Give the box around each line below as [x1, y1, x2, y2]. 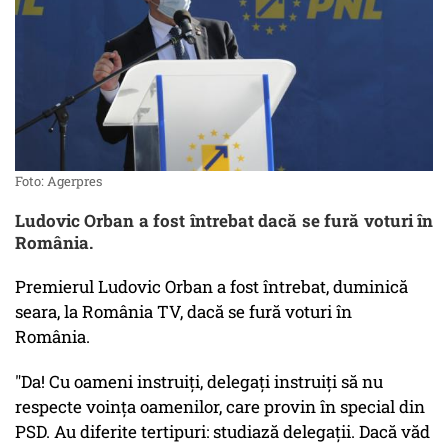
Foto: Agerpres [15, 172, 102, 191]
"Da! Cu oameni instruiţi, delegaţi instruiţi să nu [15, 370, 383, 394]
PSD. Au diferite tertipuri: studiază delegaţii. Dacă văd [15, 420, 430, 444]
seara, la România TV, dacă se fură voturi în [15, 300, 352, 324]
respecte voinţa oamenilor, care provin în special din [15, 395, 425, 419]
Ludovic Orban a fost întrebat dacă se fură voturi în [15, 209, 433, 233]
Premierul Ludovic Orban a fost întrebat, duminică [15, 275, 408, 299]
